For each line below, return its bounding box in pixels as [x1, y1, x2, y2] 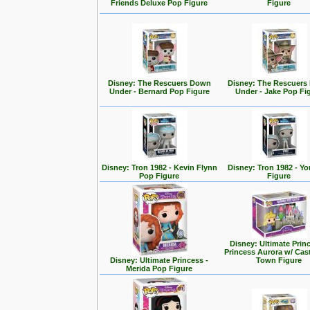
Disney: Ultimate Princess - [110, 256, 209, 264]
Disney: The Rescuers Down [108, 79, 211, 87]
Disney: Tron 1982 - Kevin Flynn [102, 163, 217, 172]
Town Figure [256, 256, 302, 264]
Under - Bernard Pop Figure [109, 87, 210, 95]
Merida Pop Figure [126, 264, 193, 273]
